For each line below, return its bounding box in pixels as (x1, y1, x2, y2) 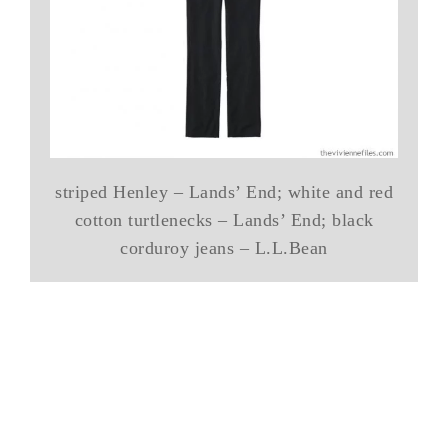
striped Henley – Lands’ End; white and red (55, 181, 393, 202)
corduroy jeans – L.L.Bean (120, 237, 328, 258)
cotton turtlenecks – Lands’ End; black (74, 209, 374, 230)
